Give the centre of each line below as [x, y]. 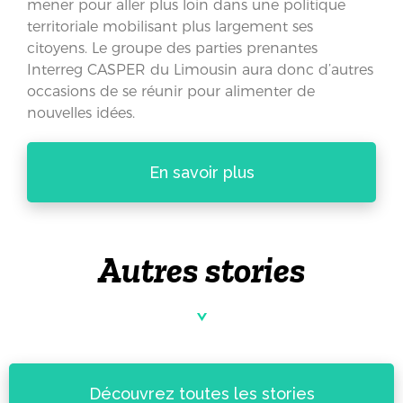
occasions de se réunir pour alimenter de [171, 91]
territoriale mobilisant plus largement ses [170, 26]
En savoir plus [201, 172]
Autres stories [201, 269]
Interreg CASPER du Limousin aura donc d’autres [200, 69]
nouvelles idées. [81, 112]
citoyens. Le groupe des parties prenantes [172, 48]
